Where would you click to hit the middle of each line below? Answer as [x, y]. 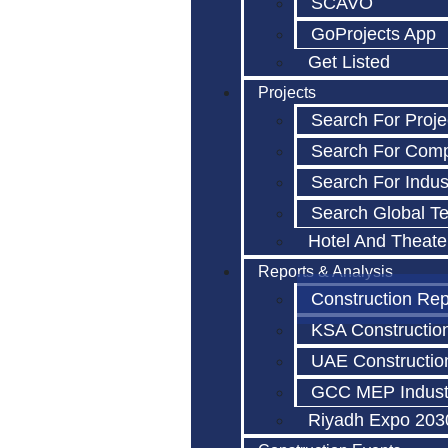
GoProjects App [374, 34]
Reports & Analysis [326, 271]
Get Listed [349, 62]
